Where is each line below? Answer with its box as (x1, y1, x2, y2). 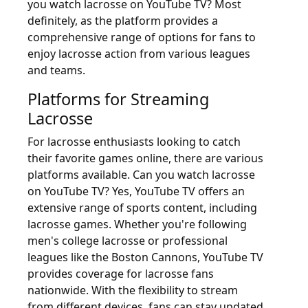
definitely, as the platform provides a (27, 13, 218, 28)
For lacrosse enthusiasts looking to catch (27, 134, 241, 149)
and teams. (27, 63, 85, 78)
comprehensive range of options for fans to (27, 30, 256, 45)
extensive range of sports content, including (27, 200, 257, 215)
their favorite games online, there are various (27, 151, 263, 166)
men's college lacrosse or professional (27, 233, 228, 248)
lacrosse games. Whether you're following (27, 217, 247, 232)
